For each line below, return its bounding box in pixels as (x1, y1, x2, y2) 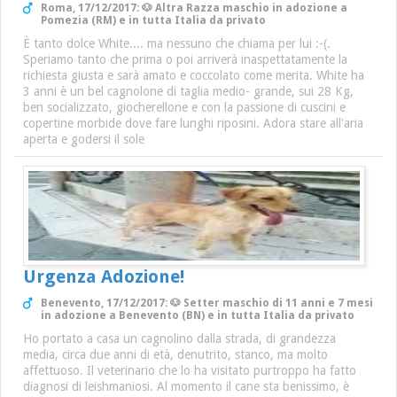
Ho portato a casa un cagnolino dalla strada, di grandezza (23, 331, 336, 346)
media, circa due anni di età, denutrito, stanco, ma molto (23, 347, 328, 362)
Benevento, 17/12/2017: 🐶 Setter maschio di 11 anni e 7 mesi (41, 297, 373, 309)
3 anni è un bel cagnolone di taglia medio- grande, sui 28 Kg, (23, 84, 354, 98)
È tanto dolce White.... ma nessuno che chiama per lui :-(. (23, 36, 331, 51)
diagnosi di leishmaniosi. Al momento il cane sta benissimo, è (23, 379, 349, 393)
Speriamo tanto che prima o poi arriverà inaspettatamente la (23, 52, 347, 66)
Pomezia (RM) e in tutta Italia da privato (41, 14, 266, 27)
